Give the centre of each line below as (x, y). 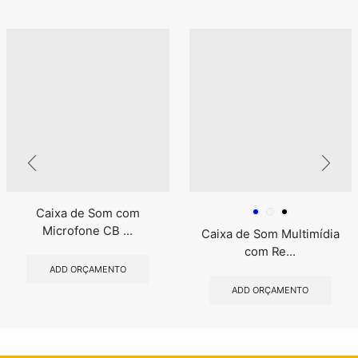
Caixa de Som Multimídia (270, 234)
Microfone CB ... (88, 231)
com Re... (270, 251)
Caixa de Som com (88, 213)
